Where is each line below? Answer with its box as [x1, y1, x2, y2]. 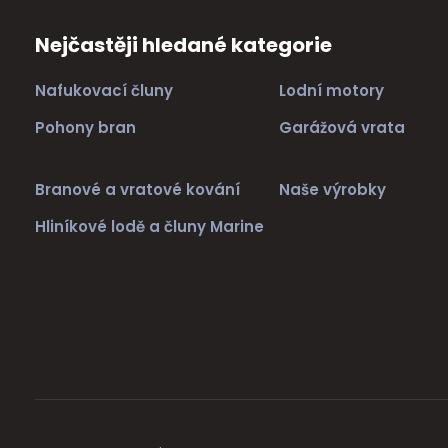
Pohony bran [34, 117, 140, 139]
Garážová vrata [279, 117, 406, 139]
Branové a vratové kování [34, 179, 240, 201]
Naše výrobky [279, 179, 387, 201]
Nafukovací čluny [34, 80, 173, 102]
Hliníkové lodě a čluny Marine [34, 216, 264, 238]
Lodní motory [279, 80, 385, 102]
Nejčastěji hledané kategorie [34, 30, 332, 59]
